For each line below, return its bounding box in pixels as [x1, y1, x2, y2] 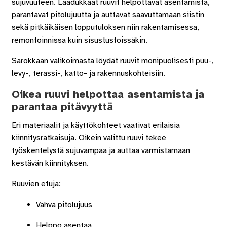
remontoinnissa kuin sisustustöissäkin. [11, 34, 147, 45]
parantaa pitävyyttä [11, 100, 113, 113]
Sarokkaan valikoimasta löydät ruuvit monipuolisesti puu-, [11, 55, 214, 66]
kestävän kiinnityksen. [11, 158, 89, 169]
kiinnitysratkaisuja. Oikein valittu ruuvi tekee [11, 133, 166, 143]
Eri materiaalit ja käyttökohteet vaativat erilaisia [11, 120, 180, 131]
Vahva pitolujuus [35, 200, 92, 210]
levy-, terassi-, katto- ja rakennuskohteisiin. [11, 68, 165, 79]
